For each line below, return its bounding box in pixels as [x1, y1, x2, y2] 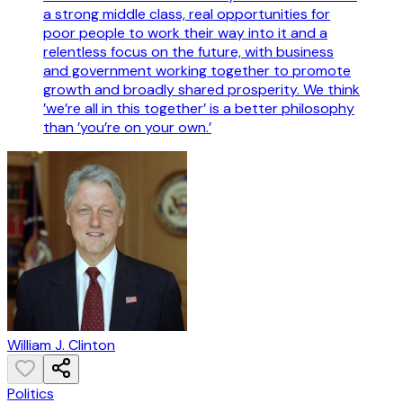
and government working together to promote [43, 61, 351, 81]
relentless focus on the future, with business [43, 42, 334, 62]
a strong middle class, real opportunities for [43, 4, 330, 24]
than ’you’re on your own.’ [43, 118, 211, 138]
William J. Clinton [7, 336, 115, 355]
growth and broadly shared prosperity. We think [43, 80, 360, 100]
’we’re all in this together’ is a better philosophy [43, 99, 354, 119]
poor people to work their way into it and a [43, 23, 327, 43]
